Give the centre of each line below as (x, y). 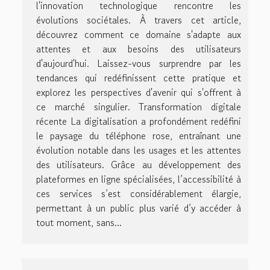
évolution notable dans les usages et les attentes (139, 150)
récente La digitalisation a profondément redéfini (139, 121)
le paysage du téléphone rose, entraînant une (139, 135)
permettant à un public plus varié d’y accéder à (139, 208)
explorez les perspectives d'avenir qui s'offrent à (139, 92)
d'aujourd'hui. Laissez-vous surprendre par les (139, 63)
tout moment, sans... (79, 222)
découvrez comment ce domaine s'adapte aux (139, 34)
